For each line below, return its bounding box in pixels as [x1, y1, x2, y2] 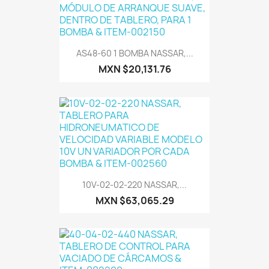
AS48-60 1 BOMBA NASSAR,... [76, 47, 193, 59]
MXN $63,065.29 [95, 193, 174, 207]
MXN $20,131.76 [98, 62, 171, 76]
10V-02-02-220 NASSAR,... [82, 178, 187, 190]
